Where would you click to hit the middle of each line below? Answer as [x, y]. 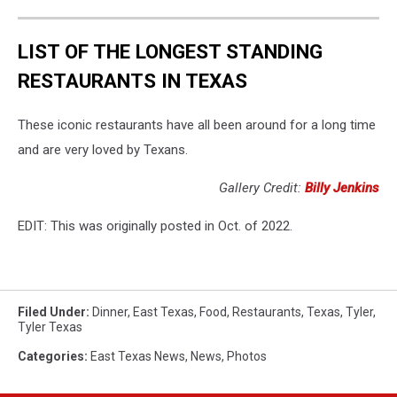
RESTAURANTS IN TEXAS [132, 81]
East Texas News [138, 356]
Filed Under [52, 311]
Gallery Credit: [262, 187]
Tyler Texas [50, 327]
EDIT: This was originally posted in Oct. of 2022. [155, 226]
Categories [51, 356]
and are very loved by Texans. [103, 149]
